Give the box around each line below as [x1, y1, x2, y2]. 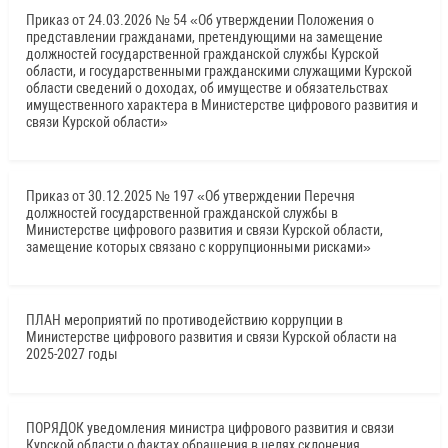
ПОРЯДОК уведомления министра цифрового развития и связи [25, 420, 394, 437]
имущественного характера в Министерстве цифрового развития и [25, 96, 418, 113]
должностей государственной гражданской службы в [25, 204, 338, 221]
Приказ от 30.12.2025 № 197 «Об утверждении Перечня [25, 187, 355, 204]
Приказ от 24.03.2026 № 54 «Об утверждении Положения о [25, 11, 374, 28]
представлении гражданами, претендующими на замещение [25, 28, 383, 45]
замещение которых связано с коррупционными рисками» [25, 238, 371, 255]
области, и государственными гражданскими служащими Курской [25, 62, 412, 79]
